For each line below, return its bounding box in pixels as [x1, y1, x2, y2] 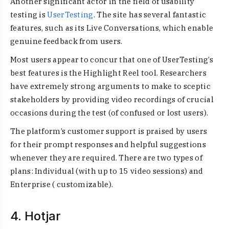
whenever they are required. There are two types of [10, 153, 202, 163]
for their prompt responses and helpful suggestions [10, 140, 206, 149]
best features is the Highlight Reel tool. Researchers [10, 68, 207, 78]
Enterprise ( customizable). [10, 179, 113, 189]
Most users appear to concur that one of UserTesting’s [10, 55, 213, 64]
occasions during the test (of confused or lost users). [10, 108, 209, 118]
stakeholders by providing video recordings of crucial [10, 95, 214, 104]
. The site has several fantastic [93, 10, 207, 19]
